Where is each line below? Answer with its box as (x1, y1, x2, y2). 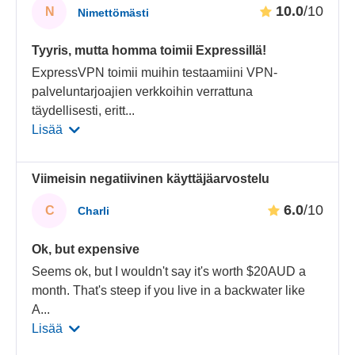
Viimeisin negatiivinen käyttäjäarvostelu (32, 171, 270, 185)
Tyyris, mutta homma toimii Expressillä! (32, 44, 267, 58)
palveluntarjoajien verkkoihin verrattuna (32, 85, 254, 99)
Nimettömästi (78, 6, 150, 19)
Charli (78, 204, 110, 218)
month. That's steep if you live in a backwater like (32, 283, 306, 297)
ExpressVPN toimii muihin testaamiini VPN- (32, 66, 278, 80)
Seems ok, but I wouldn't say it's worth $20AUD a (32, 264, 307, 278)
